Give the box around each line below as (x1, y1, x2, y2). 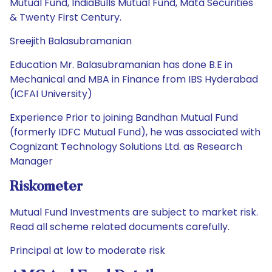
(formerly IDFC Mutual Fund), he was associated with (10, 125, 260, 139)
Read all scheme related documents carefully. (10, 220, 229, 234)
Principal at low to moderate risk (10, 243, 165, 257)
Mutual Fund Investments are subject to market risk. (10, 205, 258, 219)
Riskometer (10, 180, 83, 194)
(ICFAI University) (10, 87, 92, 101)
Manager (10, 154, 53, 168)
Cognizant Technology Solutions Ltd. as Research (10, 140, 242, 154)
